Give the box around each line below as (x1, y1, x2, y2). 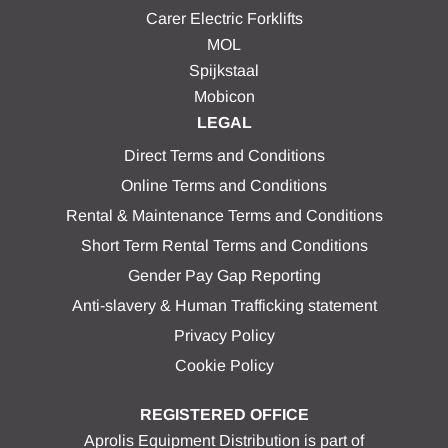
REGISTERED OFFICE (139, 406, 309, 423)
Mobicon (193, 88, 255, 105)
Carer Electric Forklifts (145, 10, 303, 27)
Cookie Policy (174, 357, 274, 374)
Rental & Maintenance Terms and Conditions (65, 207, 383, 224)
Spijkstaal (189, 62, 259, 79)
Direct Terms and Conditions (123, 147, 325, 164)
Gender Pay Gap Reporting (127, 267, 321, 284)
